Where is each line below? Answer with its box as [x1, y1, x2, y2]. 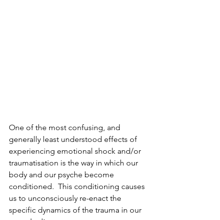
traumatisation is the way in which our [9, 158, 140, 167]
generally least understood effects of [9, 134, 139, 144]
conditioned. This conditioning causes [9, 181, 147, 191]
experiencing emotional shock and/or [9, 146, 143, 156]
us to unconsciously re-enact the [9, 193, 123, 203]
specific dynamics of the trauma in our [9, 205, 143, 215]
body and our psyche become [9, 169, 116, 179]
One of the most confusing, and [9, 122, 122, 132]
